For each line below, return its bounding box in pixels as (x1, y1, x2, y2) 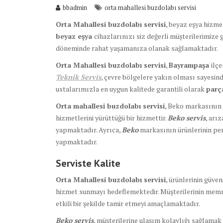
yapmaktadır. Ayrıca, (56, 125, 122, 135)
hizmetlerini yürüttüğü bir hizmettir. (56, 113, 168, 123)
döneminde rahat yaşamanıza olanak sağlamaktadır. (56, 43, 218, 53)
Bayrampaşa (169, 60, 211, 70)
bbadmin (63, 3, 87, 12)
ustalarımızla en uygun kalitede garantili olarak (56, 84, 206, 94)
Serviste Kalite (56, 157, 120, 170)
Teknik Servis (56, 72, 101, 82)
